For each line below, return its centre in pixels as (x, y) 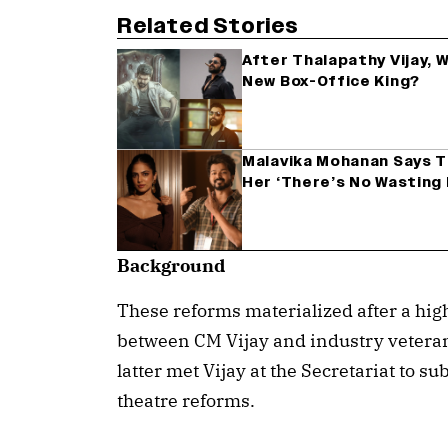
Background (171, 266)
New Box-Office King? (331, 82)
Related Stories (208, 26)
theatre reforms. (186, 401)
